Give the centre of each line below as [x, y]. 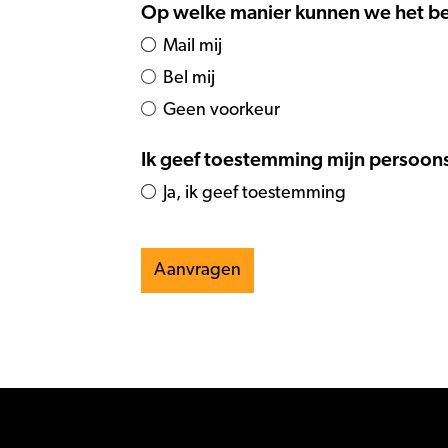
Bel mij [189, 78]
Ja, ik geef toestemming [254, 193]
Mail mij [192, 46]
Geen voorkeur [221, 110]
